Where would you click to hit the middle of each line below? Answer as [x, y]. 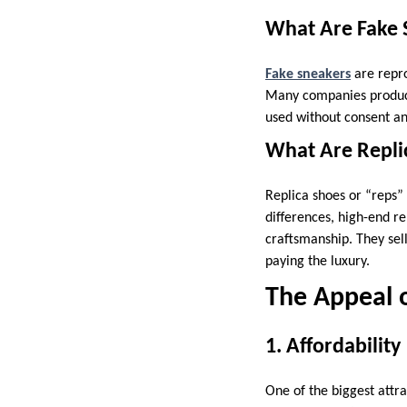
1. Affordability [333, 347]
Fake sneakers [308, 74]
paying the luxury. [318, 261]
